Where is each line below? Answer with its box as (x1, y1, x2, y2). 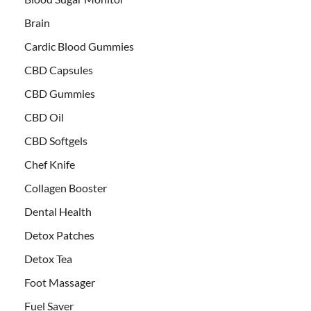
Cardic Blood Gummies (24, 39, 134, 53)
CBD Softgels (24, 133, 87, 147)
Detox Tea (24, 251, 72, 265)
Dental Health (24, 204, 92, 218)
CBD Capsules (24, 62, 93, 76)
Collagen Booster (24, 180, 107, 194)
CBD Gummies (24, 86, 95, 100)
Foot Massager (24, 275, 95, 289)
